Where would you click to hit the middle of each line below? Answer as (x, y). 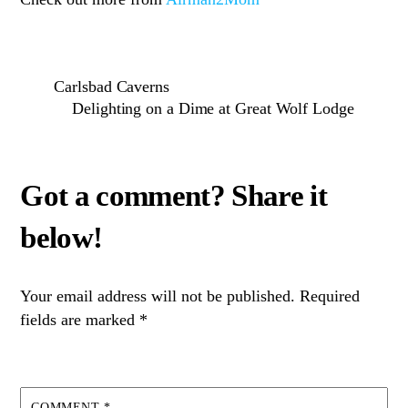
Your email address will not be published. (158, 296)
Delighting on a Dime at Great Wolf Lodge (213, 108)
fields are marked (80, 320)
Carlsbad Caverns (112, 86)
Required (330, 296)
